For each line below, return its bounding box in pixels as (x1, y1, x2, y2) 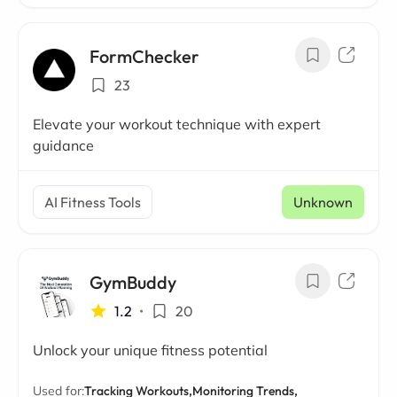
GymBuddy (90, 271, 176, 294)
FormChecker (90, 45, 199, 68)
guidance (33, 136, 94, 155)
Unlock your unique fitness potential (33, 341, 268, 360)
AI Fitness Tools (44, 193, 141, 212)
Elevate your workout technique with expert (33, 115, 321, 134)
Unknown (293, 193, 353, 212)
